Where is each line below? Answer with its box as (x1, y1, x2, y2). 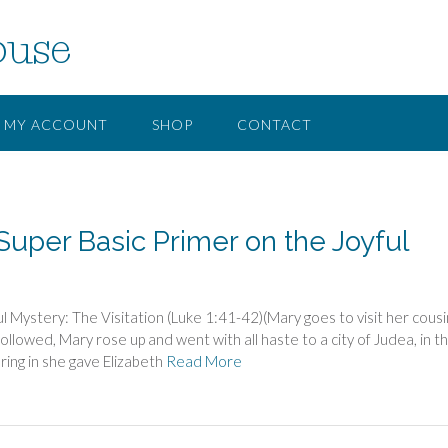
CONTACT (237, 116, 312, 133)
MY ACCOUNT (4, 116, 108, 133)
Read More (166, 352, 242, 371)
